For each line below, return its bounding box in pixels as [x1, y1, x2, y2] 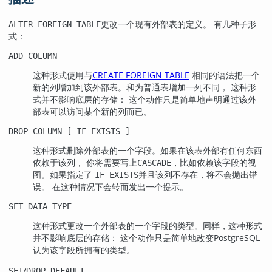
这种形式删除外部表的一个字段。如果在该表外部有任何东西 [33, 144, 262, 156]
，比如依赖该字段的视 [171, 156, 256, 168]
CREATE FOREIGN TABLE [92, 69, 189, 81]
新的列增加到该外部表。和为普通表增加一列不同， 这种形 [33, 81, 256, 93]
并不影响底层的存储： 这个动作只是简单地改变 [33, 231, 214, 243]
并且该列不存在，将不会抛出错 [138, 168, 257, 180]
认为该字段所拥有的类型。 [33, 243, 135, 256]
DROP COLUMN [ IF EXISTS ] [8, 126, 130, 136]
